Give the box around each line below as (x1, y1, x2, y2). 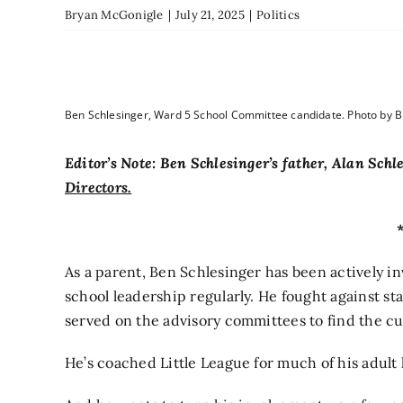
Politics (256, 6, 300, 22)
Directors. (65, 178, 132, 197)
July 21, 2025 (175, 6, 245, 22)
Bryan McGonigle (64, 6, 164, 22)
